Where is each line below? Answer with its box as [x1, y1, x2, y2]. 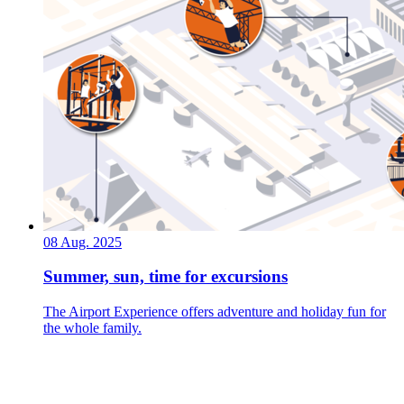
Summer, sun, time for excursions [43, 267, 288, 287]
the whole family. [43, 320, 142, 336]
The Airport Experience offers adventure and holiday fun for [43, 304, 386, 320]
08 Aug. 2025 [43, 234, 122, 250]
